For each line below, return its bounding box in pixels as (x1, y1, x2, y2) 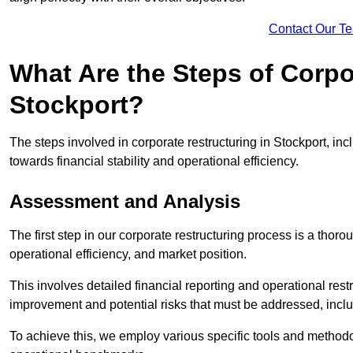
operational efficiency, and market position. (9, 247, 250, 262)
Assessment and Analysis (9, 191, 240, 213)
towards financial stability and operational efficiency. (9, 154, 299, 169)
